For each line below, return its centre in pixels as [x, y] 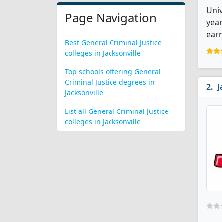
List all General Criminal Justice [117, 111]
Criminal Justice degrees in [110, 82]
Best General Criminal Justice [113, 42]
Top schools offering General [113, 72]
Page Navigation [111, 18]
